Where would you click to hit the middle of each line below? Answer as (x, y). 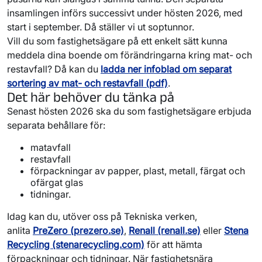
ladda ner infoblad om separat (166, 69)
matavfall (51, 147)
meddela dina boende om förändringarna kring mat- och (130, 55)
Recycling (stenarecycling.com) (76, 244)
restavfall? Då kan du (54, 69)
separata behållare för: (56, 125)
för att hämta (173, 244)
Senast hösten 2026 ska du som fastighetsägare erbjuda (129, 111)
